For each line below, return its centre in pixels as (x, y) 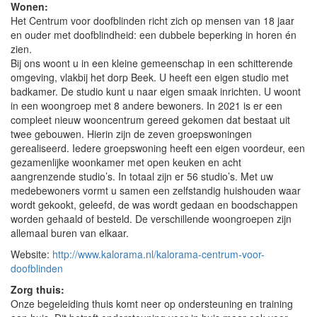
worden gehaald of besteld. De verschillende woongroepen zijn (151, 219)
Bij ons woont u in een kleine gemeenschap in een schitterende (152, 63)
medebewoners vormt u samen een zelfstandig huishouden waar (156, 190)
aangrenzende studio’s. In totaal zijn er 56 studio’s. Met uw (142, 176)
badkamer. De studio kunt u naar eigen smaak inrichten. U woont (156, 91)
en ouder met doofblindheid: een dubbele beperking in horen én (154, 35)
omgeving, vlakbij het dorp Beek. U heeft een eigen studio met (150, 77)
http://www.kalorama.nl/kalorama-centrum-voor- (158, 254)
